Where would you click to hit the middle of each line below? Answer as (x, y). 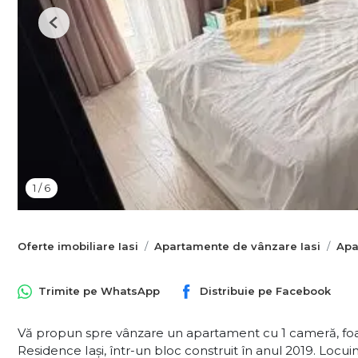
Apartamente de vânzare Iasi (237, 247)
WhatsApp (130, 290)
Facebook (303, 290)
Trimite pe (70, 290)
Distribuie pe (238, 290)
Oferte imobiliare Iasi (78, 247)
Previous (75, 28)
